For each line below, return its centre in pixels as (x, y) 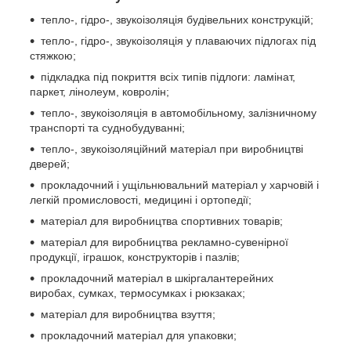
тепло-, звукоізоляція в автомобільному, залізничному (179, 112)
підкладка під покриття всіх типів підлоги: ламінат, (168, 76)
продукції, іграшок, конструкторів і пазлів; (135, 257)
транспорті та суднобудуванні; (107, 127)
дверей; (50, 163)
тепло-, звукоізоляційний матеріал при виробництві (172, 148)
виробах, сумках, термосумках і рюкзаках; (138, 293)
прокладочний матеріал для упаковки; (139, 335)
